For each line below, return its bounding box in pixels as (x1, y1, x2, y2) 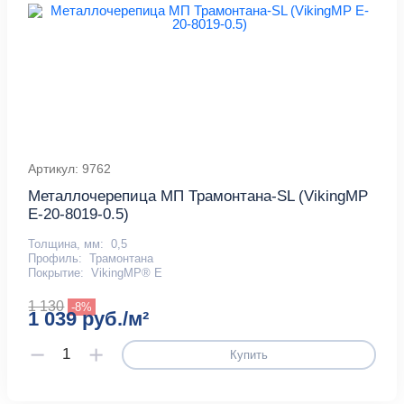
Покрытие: (28, 266, 85, 280)
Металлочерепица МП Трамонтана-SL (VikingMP (28, 188, 369, 206)
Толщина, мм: (28, 237, 105, 252)
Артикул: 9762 (28, 161, 112, 177)
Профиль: (28, 252, 83, 266)
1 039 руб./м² (28, 308, 150, 331)
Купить (229, 347, 268, 362)
